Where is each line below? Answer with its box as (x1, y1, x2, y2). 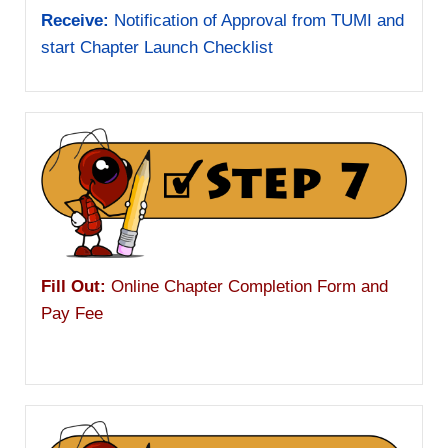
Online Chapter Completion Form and (106, 277, 388, 297)
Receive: (41, 11, 109, 31)
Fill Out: (41, 277, 106, 297)
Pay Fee (41, 304, 103, 324)
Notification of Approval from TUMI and (109, 11, 404, 31)
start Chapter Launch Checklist (41, 38, 273, 58)
